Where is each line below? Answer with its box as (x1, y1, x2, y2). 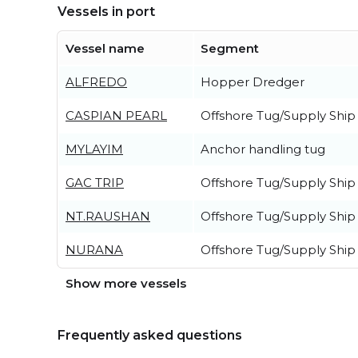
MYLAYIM (66, 141, 123, 157)
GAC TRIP (66, 175, 124, 190)
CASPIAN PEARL (66, 108, 167, 123)
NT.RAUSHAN (66, 209, 150, 224)
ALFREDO (66, 74, 127, 89)
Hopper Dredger (201, 74, 304, 89)
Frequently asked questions (58, 328, 242, 343)
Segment (201, 41, 259, 56)
